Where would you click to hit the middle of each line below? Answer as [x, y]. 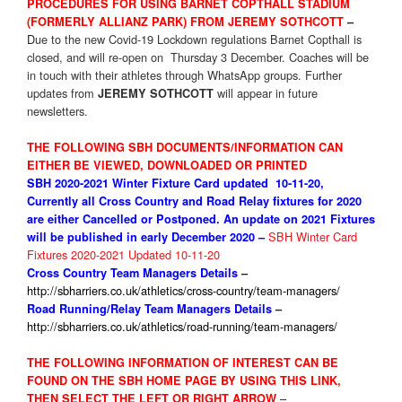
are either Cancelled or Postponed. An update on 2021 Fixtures [201, 219]
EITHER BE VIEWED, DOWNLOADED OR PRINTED [169, 166]
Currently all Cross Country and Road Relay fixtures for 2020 [194, 201]
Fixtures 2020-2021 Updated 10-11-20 [123, 255]
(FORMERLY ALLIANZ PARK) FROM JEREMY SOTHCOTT [185, 22]
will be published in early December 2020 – [148, 237]
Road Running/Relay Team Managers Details [149, 309]
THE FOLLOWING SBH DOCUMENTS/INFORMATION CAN [185, 148]
